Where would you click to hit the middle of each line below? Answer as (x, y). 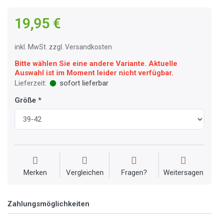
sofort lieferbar (83, 83)
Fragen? (134, 173)
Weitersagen (183, 173)
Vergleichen (85, 173)
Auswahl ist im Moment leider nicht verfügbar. (94, 73)
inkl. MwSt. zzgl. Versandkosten (63, 47)
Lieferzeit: (31, 83)
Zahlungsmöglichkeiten (48, 204)
